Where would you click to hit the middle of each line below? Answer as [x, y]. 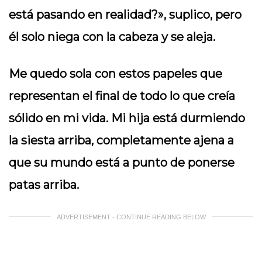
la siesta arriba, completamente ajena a [121, 140]
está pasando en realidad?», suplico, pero [125, 15]
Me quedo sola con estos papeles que [116, 74]
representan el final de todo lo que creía [122, 96]
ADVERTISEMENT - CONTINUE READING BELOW [131, 217]
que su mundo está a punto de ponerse [122, 163]
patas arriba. [44, 185]
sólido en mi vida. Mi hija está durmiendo [127, 118]
